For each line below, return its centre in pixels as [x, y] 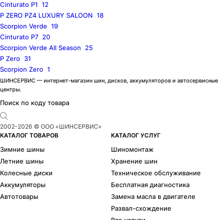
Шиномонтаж [133, 150]
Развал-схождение [141, 208]
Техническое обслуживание [156, 173]
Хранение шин [135, 161]
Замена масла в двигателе [153, 197]
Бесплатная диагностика [151, 185]
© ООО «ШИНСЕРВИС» [67, 127]
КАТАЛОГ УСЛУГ [136, 136]
